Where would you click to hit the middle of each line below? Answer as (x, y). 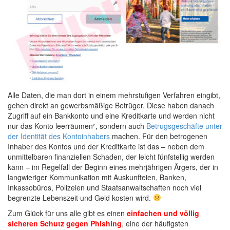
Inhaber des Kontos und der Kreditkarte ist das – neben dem (106, 146)
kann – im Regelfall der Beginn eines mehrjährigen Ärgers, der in (113, 167)
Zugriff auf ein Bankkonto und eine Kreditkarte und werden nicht (111, 115)
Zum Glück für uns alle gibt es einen (67, 213)
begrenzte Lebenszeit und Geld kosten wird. (80, 197)
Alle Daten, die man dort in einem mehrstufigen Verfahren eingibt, (114, 95)
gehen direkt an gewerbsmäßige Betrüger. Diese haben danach (111, 105)
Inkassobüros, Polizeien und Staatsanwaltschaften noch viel (104, 187)
